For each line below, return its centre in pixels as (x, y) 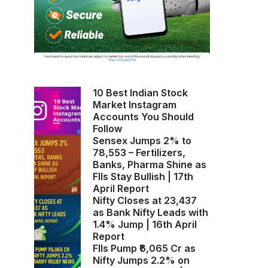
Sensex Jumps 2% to (142, 140)
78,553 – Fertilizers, (139, 152)
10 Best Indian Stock (140, 92)
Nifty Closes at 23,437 (144, 200)
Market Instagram (134, 104)
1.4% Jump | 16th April (144, 224)
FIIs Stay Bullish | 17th (143, 176)
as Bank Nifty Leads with (150, 212)
